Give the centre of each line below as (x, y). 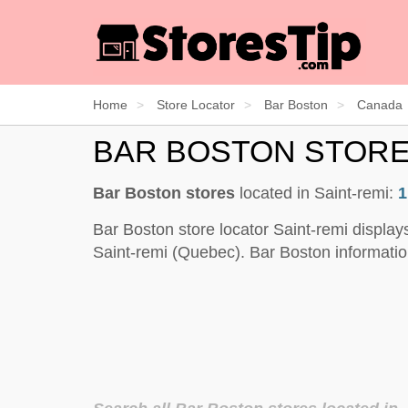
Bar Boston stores (164, 193)
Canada (380, 104)
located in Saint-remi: (316, 193)
